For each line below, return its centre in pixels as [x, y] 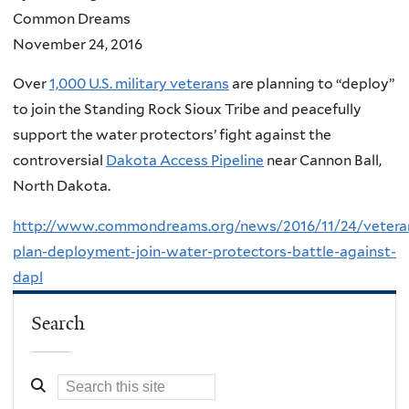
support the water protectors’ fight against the [172, 135]
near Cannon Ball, [323, 161]
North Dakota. [62, 186]
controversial [59, 161]
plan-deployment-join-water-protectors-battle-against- [204, 251]
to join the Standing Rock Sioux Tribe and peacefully [187, 110]
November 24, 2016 [78, 44]
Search [58, 324]
